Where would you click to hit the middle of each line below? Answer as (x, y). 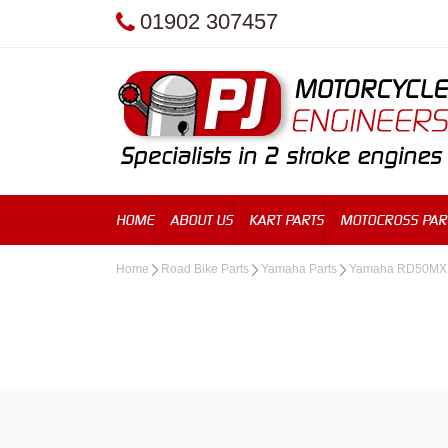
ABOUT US (201, 219)
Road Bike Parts (205, 269)
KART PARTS (286, 219)
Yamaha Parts (299, 269)
